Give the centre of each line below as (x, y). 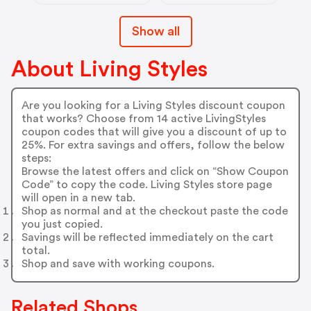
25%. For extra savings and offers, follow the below (153, 145)
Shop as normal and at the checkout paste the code (154, 211)
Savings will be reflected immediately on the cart (147, 238)
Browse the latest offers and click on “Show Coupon (155, 172)
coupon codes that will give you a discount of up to (154, 132)
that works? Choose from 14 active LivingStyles (143, 119)
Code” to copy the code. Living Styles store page (146, 185)
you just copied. (62, 225)
